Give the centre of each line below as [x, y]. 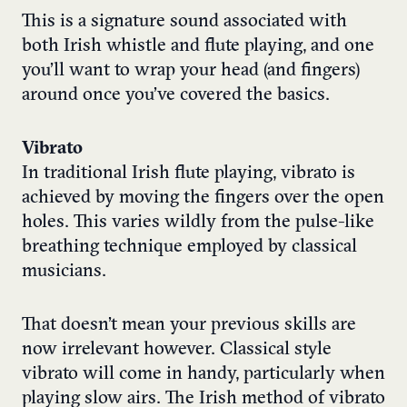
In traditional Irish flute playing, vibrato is [189, 174]
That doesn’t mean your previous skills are [189, 326]
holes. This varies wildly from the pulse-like [198, 223]
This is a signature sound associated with [184, 22]
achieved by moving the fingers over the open [203, 199]
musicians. [64, 272]
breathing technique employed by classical [189, 248]
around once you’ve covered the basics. [176, 96]
